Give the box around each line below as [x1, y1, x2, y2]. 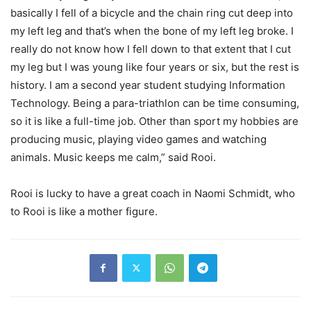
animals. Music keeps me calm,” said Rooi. [10, 150, 216, 164]
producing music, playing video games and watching [10, 132, 267, 146]
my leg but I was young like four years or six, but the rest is [10, 60, 299, 74]
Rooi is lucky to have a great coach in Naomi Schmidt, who [10, 186, 295, 200]
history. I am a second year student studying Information [10, 78, 285, 92]
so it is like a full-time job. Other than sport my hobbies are [10, 114, 299, 128]
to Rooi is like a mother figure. [10, 204, 158, 218]
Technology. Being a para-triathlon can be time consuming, [10, 96, 299, 110]
